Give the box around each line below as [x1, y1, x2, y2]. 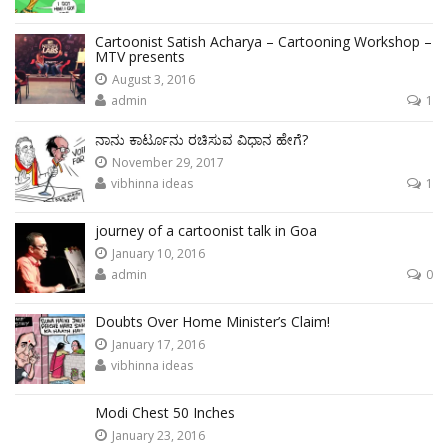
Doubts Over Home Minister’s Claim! [95, 312, 330, 331]
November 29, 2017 [112, 154, 224, 171]
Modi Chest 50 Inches [95, 403, 235, 422]
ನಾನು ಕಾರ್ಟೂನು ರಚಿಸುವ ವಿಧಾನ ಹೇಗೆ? [95, 130, 308, 149]
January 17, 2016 [112, 336, 205, 353]
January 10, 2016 [112, 245, 205, 262]
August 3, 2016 [112, 71, 195, 88]
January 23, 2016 [112, 427, 205, 444]
